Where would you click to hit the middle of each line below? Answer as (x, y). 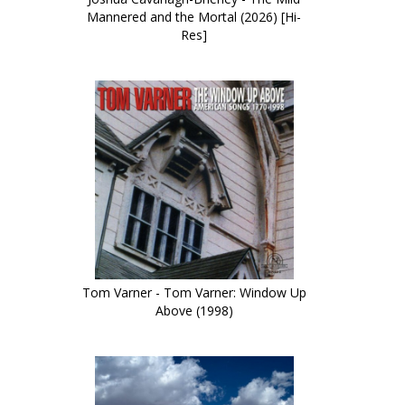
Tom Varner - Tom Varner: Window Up (194, 292)
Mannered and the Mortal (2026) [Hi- (194, 17)
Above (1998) (194, 311)
